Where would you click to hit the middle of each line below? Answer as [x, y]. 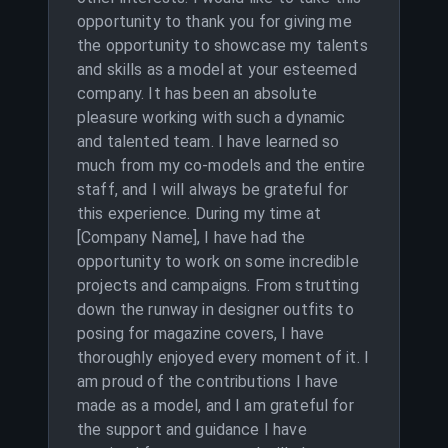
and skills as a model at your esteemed [217, 69]
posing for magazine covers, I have [201, 333]
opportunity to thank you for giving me [214, 21]
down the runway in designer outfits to [215, 309]
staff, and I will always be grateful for [213, 189]
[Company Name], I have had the [191, 237]
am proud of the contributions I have [208, 381]
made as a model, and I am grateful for [215, 405]
